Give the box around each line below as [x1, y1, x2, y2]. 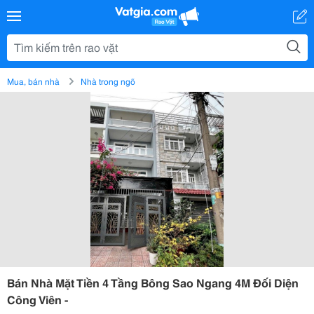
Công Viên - [7, 291, 68, 307]
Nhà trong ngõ [81, 75, 135, 87]
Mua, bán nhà [7, 75, 60, 87]
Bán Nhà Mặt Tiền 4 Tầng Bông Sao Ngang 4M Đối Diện [7, 274, 299, 290]
